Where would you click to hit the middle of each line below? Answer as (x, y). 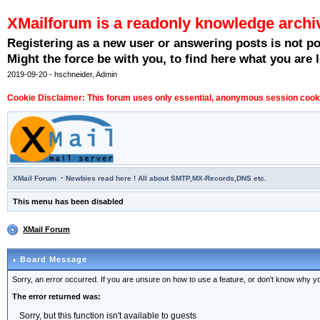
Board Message (52, 260)
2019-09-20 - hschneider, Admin (62, 75)
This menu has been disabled (68, 202)
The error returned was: (56, 297)
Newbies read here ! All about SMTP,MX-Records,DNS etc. (166, 179)
